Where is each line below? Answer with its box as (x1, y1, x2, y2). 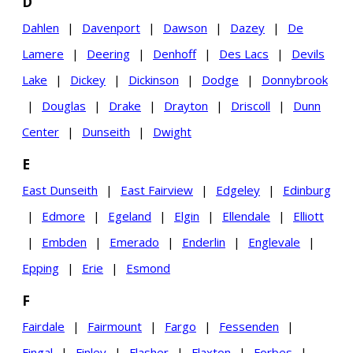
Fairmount (87, 318, 142, 334)
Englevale (248, 234, 300, 250)
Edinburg (283, 182, 331, 198)
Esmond (126, 260, 170, 276)
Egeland (108, 208, 151, 224)
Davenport (82, 20, 140, 35)
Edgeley (216, 182, 260, 198)
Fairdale (22, 318, 65, 334)
